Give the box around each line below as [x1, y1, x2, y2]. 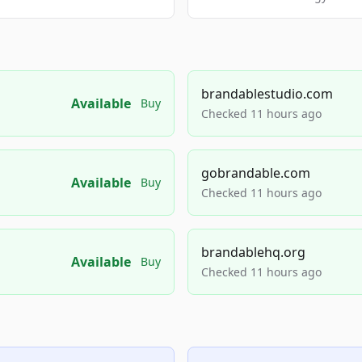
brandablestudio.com [201, 85, 333, 103]
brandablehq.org [201, 243, 305, 261]
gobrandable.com [201, 164, 310, 182]
